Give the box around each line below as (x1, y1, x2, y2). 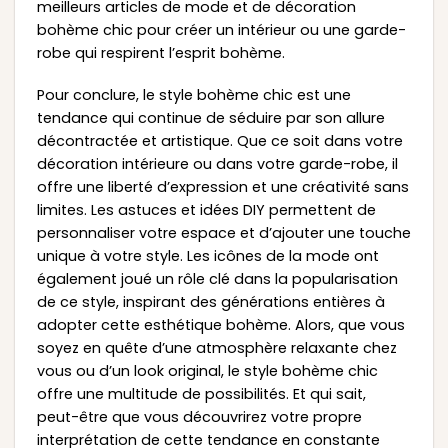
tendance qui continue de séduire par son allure (36, 107, 385, 128)
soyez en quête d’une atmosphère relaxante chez (36, 337, 397, 358)
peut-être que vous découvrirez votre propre (36, 406, 362, 427)
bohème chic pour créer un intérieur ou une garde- (36, 19, 406, 40)
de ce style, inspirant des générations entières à (36, 291, 385, 312)
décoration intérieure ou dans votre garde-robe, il (36, 153, 398, 174)
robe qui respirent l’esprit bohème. (36, 42, 285, 63)
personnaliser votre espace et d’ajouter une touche (36, 222, 411, 243)
